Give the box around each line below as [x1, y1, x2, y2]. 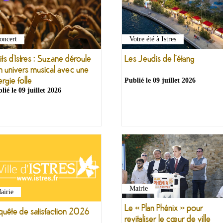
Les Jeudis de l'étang [124, 52, 195, 64]
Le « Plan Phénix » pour [124, 202, 203, 214]
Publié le [124, 77, 153, 84]
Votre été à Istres [129, 35, 176, 43]
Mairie [129, 185, 148, 193]
